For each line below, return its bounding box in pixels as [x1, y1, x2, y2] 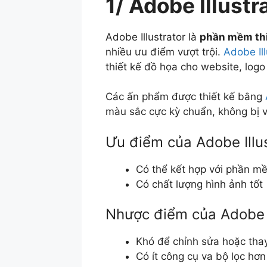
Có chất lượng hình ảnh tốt [136, 178, 263, 190]
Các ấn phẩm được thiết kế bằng [105, 91, 265, 103]
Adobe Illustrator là [105, 30, 200, 43]
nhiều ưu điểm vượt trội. [105, 45, 223, 58]
